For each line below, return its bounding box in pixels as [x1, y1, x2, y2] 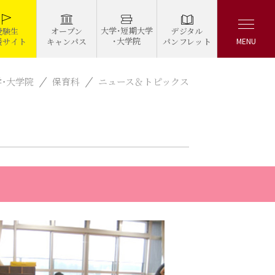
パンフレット [163, 35, 211, 47]
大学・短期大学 [100, 25, 153, 36]
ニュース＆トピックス [98, 75, 189, 88]
